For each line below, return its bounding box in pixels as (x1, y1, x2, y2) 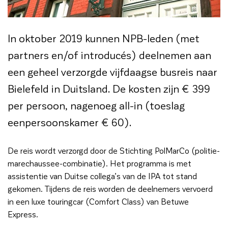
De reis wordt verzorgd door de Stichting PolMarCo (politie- (8, 145, 220, 155)
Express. (8, 209, 38, 219)
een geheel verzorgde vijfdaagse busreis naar (8, 65, 217, 78)
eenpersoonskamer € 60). (8, 115, 131, 128)
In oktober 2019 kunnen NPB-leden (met (8, 31, 199, 44)
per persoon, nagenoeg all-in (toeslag (8, 98, 185, 111)
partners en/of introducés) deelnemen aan (8, 48, 211, 61)
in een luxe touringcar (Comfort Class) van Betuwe (8, 196, 189, 206)
